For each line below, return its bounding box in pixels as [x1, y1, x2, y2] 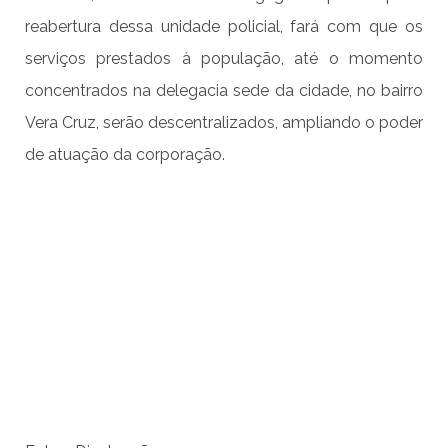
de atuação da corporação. [25, 145, 225, 165]
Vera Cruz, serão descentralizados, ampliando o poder [25, 113, 423, 133]
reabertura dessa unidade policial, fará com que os [25, 17, 423, 37]
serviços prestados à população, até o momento [25, 49, 423, 69]
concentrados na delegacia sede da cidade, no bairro [25, 81, 423, 101]
